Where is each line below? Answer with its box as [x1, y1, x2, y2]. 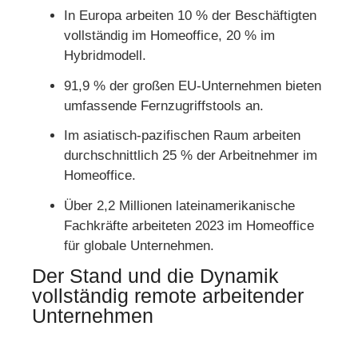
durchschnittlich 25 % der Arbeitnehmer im [64, 148, 317, 164]
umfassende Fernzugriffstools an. [64, 97, 264, 113]
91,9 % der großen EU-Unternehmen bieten [64, 78, 321, 93]
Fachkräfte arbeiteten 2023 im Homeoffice [64, 218, 314, 233]
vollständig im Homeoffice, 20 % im [64, 27, 275, 43]
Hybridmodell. [64, 47, 146, 63]
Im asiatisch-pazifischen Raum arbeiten [64, 128, 300, 144]
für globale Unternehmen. [64, 238, 214, 253]
